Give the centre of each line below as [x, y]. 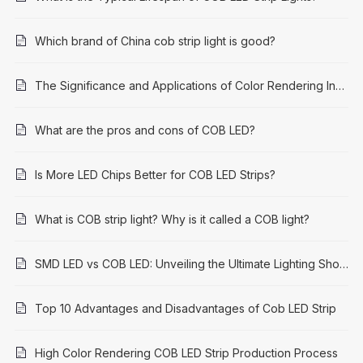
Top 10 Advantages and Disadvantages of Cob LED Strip [185, 309]
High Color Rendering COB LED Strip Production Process [186, 353]
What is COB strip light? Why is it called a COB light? [172, 220]
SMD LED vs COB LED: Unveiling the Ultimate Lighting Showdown [344, 264]
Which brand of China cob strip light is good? [155, 41]
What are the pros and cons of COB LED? [145, 130]
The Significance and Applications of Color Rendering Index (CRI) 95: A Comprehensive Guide [340, 86]
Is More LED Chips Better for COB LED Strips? [155, 175]
